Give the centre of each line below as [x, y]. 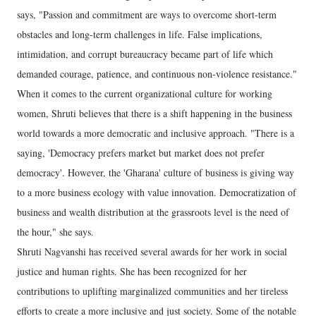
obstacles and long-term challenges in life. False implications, [140, 34]
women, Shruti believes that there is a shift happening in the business [154, 113]
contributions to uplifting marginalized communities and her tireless [152, 291]
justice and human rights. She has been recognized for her [132, 271]
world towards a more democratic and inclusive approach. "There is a [156, 133]
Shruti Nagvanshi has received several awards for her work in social [152, 251]
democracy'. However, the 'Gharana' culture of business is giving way [156, 172]
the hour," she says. [55, 232]
